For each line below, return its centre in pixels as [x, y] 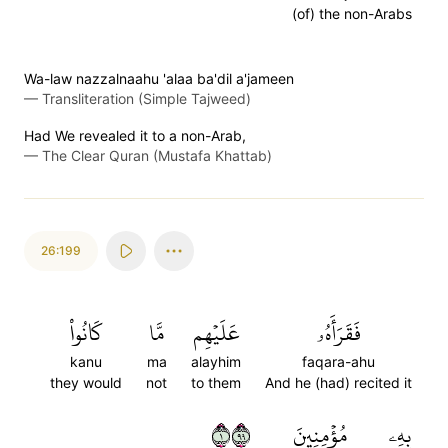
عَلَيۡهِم [216, 333]
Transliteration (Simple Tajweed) [146, 98]
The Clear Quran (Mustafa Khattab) [157, 155]
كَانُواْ [86, 333]
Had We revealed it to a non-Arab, [135, 135]
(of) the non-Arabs [352, 13]
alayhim [216, 361]
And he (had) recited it [338, 382]
